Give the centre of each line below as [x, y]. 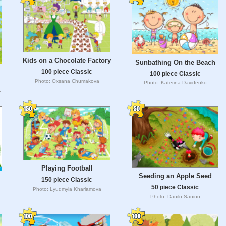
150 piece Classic [67, 179]
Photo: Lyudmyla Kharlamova [67, 189]
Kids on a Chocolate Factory [67, 61]
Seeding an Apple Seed [175, 176]
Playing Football [67, 168]
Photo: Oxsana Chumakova [67, 81]
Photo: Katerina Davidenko [175, 83]
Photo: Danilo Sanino [175, 197]
